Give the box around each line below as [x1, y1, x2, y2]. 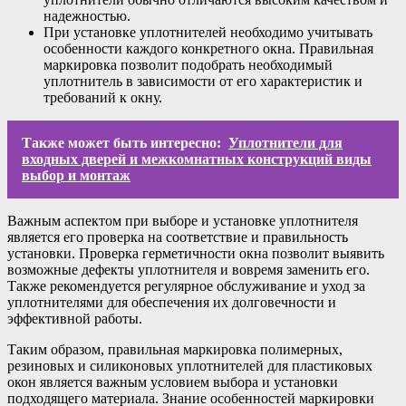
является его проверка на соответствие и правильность [7, 229, 348, 246]
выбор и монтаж [22, 168, 130, 184]
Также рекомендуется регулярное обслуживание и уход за [7, 278, 365, 295]
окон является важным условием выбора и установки [7, 374, 338, 391]
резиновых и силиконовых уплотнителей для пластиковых [7, 358, 372, 374]
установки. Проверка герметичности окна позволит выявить [7, 246, 384, 262]
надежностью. [43, 8, 130, 24]
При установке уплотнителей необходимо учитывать [43, 24, 372, 41]
